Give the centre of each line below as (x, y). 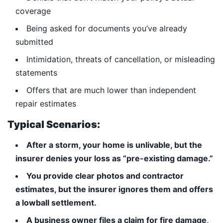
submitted (34, 42)
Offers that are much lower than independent (111, 90)
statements (36, 73)
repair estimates (46, 104)
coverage (33, 11)
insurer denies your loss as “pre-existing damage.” (114, 158)
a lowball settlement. (56, 203)
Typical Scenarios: (54, 124)
